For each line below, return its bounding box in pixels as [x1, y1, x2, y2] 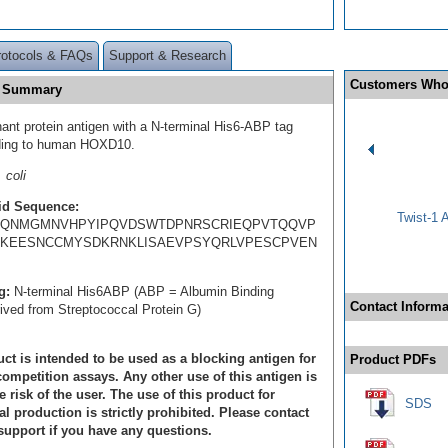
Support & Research [109, 47, 226, 63]
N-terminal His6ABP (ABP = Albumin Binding [14, 283, 274, 299]
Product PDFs [350, 351, 436, 367]
